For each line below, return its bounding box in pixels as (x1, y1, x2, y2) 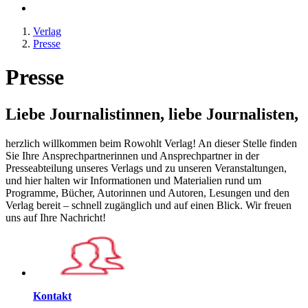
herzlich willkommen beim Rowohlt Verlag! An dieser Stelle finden (5, 137, 297, 149)
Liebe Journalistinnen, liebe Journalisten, (5, 104, 302, 123)
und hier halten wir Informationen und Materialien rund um (5, 174, 261, 186)
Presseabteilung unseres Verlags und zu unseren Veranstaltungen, (5, 162, 287, 174)
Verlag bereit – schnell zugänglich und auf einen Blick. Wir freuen (5, 199, 291, 211)
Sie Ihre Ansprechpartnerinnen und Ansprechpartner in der (5, 149, 259, 162)
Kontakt (33, 289, 71, 302)
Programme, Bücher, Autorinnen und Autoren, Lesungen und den (5, 186, 289, 199)
